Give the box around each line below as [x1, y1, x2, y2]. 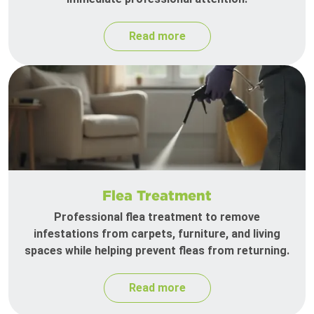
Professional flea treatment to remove [54, 210, 260, 224]
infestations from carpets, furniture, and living [34, 227, 280, 241]
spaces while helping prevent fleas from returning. [25, 244, 289, 258]
